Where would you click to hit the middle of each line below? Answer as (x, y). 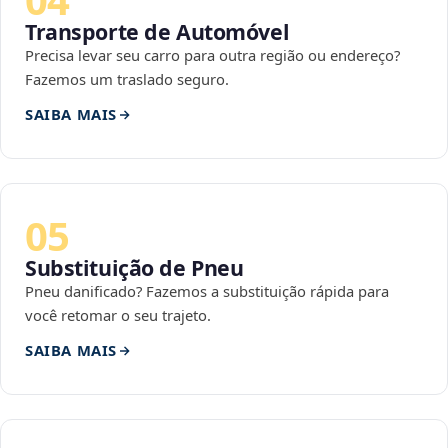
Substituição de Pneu (134, 268)
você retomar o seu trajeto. (118, 315)
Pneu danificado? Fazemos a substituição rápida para (207, 291)
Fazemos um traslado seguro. (127, 79)
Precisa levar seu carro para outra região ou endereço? (212, 55)
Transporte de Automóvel (157, 32)
